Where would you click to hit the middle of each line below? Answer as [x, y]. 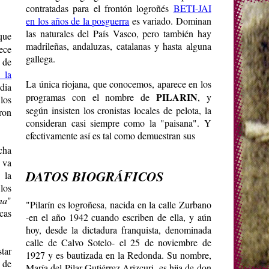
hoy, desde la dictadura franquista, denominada [119, 229]
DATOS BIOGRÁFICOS [95, 176]
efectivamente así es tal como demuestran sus [111, 135]
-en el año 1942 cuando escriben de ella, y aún [119, 217]
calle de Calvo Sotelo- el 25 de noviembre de [119, 242]
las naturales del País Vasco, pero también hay [119, 33]
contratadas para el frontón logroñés [100, 8]
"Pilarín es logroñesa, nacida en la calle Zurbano [119, 204]
